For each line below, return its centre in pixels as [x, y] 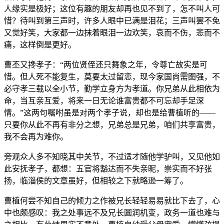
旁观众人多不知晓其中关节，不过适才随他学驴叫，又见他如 [112, 157]
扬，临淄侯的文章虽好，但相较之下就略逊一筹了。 [96, 181]
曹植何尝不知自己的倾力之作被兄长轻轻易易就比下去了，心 [112, 201]
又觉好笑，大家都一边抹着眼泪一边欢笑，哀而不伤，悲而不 [112, 33]
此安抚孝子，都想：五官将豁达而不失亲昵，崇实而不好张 [108, 169]
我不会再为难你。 [36, 137]
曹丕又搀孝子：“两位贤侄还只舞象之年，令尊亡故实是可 [106, 65]
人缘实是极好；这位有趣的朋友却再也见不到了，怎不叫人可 [112, 9]
